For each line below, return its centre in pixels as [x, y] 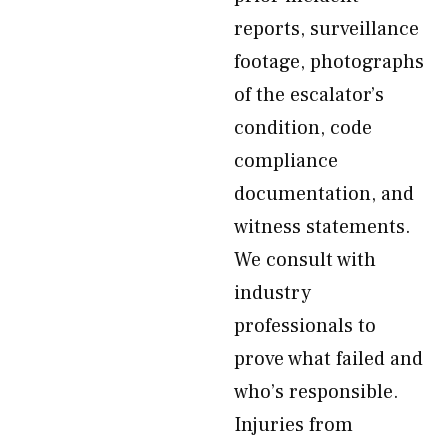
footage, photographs [329, 62]
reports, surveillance [326, 29]
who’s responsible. [316, 392]
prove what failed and [328, 359]
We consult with [305, 260]
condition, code [303, 128]
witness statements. [322, 227]
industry [272, 293]
